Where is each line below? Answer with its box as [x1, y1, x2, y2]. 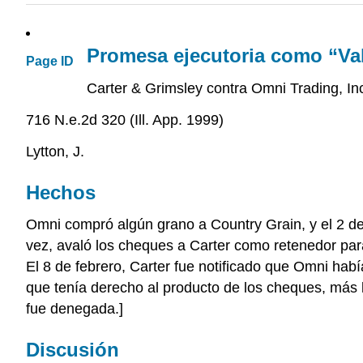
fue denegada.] [26, 301, 123, 318]
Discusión [26, 339, 119, 361]
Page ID [26, 54, 74, 69]
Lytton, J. [26, 143, 84, 160]
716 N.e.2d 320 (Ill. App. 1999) [26, 111, 224, 128]
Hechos [26, 181, 96, 203]
